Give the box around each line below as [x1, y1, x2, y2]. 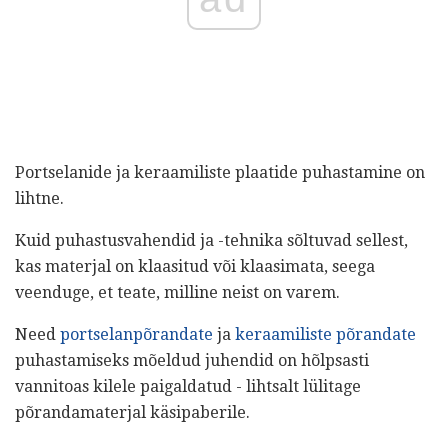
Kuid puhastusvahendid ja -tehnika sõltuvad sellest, [15, 231, 408, 251]
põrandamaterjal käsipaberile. [15, 403, 250, 423]
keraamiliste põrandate [235, 325, 416, 345]
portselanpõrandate [60, 325, 213, 345]
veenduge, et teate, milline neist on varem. [15, 283, 340, 303]
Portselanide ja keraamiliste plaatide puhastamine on [15, 163, 425, 183]
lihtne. [15, 189, 64, 209]
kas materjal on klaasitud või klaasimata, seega [15, 257, 375, 277]
